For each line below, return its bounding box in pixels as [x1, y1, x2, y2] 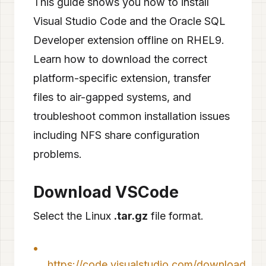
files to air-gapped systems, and [33, 91, 191, 103]
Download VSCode [33, 182, 179, 202]
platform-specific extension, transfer [33, 72, 211, 84]
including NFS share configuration [33, 129, 199, 141]
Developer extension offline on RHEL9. [33, 34, 224, 46]
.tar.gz [114, 210, 148, 222]
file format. [148, 210, 204, 222]
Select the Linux [33, 210, 114, 222]
